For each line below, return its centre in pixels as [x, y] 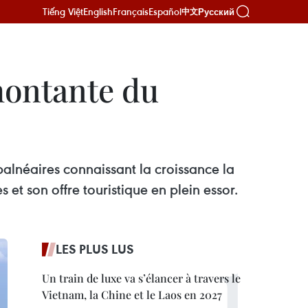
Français [131, 11]
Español [165, 11]
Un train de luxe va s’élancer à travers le [141, 278]
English [98, 11]
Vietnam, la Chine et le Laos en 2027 [132, 295]
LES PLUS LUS [95, 249]
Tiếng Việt [63, 11]
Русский [216, 12]
